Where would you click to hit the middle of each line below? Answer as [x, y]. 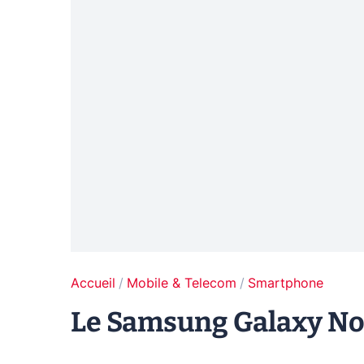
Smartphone [286, 284]
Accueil [93, 284]
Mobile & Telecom [182, 284]
